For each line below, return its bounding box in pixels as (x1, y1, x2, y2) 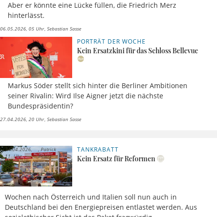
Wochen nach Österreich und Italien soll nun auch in (5, 192, 177, 201)
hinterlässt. (8, 11, 45, 20)
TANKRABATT (77, 145, 119, 154)
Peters (38, 152, 51, 159)
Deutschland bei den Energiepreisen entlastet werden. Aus (5, 202, 197, 212)
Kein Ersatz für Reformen (77, 154, 156, 163)
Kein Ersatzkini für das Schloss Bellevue (77, 46, 199, 56)
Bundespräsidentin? (8, 101, 73, 110)
